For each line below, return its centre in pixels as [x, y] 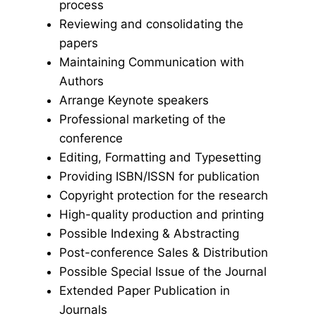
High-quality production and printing [162, 214]
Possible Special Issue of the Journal [163, 272]
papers [79, 43]
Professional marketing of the [142, 119]
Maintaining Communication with [152, 62]
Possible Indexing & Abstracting [149, 233]
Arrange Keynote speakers [134, 100]
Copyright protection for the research [164, 195]
